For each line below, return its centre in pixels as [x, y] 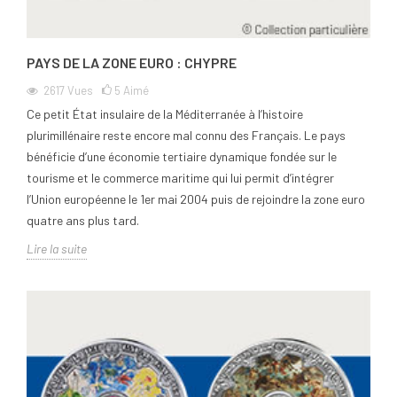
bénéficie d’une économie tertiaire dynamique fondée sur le [182, 157]
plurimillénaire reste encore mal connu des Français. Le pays [186, 136]
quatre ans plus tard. [83, 221]
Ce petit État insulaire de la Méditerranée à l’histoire [165, 114]
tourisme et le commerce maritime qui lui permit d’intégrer [180, 178]
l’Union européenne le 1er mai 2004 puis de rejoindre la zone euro [196, 199]
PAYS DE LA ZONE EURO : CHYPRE [132, 63]
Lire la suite [57, 249]
